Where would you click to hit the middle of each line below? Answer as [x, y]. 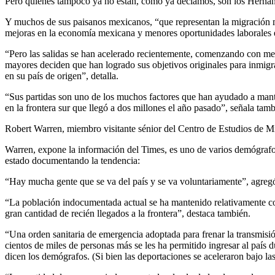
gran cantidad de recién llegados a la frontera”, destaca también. [128, 214]
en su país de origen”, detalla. [62, 76]
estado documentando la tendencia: [74, 161]
